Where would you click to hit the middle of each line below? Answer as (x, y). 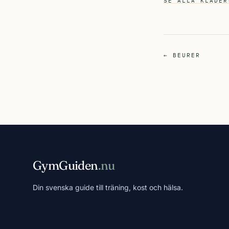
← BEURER (182, 55)
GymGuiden (65, 165)
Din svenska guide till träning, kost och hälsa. (108, 187)
